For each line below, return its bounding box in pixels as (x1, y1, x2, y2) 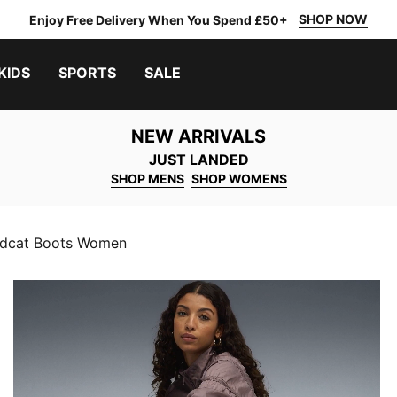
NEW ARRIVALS (131, 126, 266, 147)
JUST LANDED (148, 151, 249, 168)
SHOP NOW (299, 12, 368, 27)
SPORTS (58, 64, 116, 82)
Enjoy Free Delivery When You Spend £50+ (29, 12, 288, 27)
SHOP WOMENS (191, 171, 287, 186)
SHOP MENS (110, 171, 184, 186)
